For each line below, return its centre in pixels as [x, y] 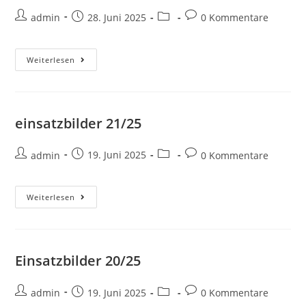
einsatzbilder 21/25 [79, 123]
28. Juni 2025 [117, 17]
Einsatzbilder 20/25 [78, 260]
